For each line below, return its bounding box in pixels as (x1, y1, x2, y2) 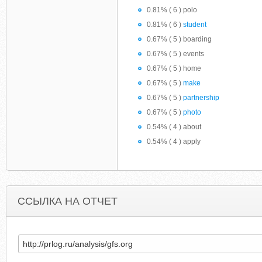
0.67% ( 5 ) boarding (147, 35, 212, 43)
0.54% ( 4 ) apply (147, 137, 201, 146)
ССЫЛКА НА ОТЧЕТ (18, 195, 118, 207)
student (183, 20, 206, 29)
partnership (183, 94, 219, 102)
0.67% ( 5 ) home (147, 64, 201, 73)
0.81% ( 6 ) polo (147, 6, 197, 14)
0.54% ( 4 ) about (147, 123, 201, 131)
